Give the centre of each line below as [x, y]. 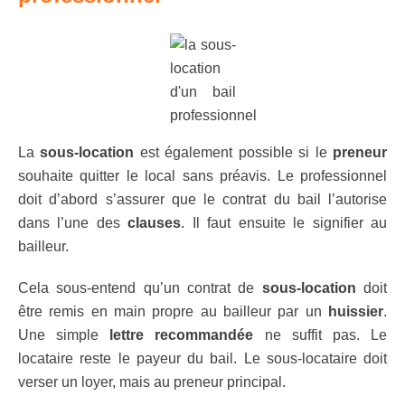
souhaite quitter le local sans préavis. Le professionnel [202, 176]
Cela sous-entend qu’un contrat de [140, 288]
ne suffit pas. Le [320, 335]
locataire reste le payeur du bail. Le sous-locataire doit [202, 358]
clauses [155, 223]
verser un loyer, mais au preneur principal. [152, 382]
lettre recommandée [182, 335]
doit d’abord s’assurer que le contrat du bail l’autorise [202, 199]
